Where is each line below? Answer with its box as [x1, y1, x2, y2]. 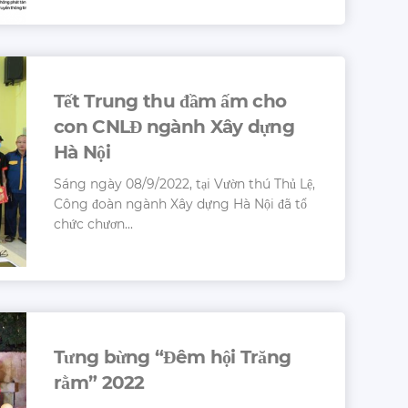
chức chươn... [54, 215, 133, 232]
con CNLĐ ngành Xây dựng [54, 115, 294, 138]
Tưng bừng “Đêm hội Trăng [54, 345, 291, 368]
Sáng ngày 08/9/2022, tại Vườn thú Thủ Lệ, [54, 175, 315, 192]
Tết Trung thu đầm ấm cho [54, 89, 287, 112]
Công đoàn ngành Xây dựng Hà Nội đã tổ [54, 195, 307, 212]
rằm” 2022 [54, 371, 145, 393]
